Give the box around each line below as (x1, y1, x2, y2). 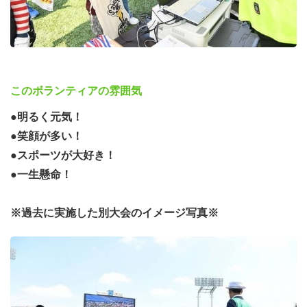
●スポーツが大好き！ (10, 149, 116, 161)
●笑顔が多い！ (10, 130, 83, 142)
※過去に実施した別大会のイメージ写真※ (10, 206, 219, 219)
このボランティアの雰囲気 (10, 84, 142, 97)
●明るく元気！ (10, 110, 83, 123)
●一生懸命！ (10, 168, 72, 180)
